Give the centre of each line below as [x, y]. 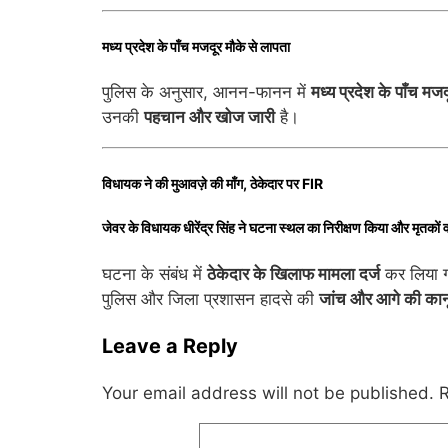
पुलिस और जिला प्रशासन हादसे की [210, 298]
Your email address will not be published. [268, 392]
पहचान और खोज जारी [209, 117]
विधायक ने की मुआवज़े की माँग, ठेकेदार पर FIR [212, 183]
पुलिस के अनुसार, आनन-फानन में [206, 92]
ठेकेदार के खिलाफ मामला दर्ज [293, 273]
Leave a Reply [170, 345]
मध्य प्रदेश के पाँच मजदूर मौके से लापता [196, 46]
